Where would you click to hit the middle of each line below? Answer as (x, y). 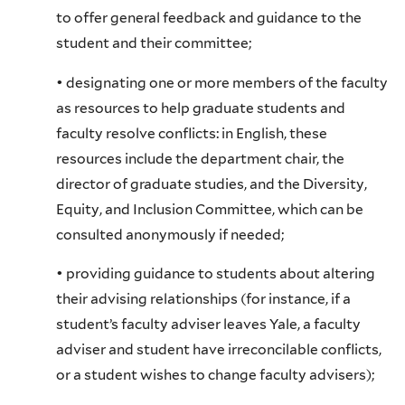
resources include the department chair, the (200, 158)
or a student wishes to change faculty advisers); (215, 375)
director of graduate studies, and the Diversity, (212, 184)
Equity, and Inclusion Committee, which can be (210, 209)
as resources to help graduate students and (201, 108)
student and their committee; (154, 43)
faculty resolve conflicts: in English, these (192, 133)
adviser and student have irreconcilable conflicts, (219, 350)
